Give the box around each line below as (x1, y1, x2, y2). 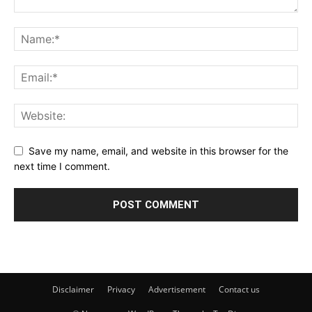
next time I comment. (14, 160, 110, 173)
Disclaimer (52, 283, 94, 296)
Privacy (107, 283, 135, 296)
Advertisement (148, 283, 205, 296)
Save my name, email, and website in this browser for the (29, 144, 288, 157)
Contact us (219, 283, 260, 296)
